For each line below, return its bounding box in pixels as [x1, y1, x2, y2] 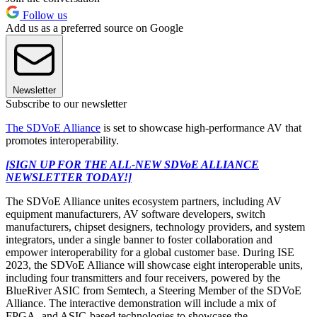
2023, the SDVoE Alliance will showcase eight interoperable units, [6, 259, 303, 272]
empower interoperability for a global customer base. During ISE [6, 246, 294, 259]
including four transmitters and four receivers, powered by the [6, 272, 280, 284]
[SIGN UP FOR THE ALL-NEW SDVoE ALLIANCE [6, 158, 259, 171]
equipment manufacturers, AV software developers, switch [6, 208, 265, 221]
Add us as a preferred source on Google [6, 22, 183, 35]
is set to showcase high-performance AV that [100, 122, 301, 134]
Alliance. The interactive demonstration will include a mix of [6, 297, 276, 310]
